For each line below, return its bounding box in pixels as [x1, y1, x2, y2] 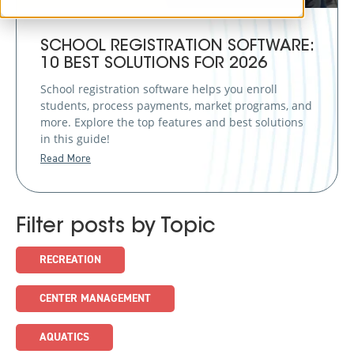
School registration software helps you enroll [40, 81, 277, 97]
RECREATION [40, 253, 101, 268]
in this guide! [40, 131, 110, 147]
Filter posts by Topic [16, 217, 216, 239]
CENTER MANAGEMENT [40, 292, 151, 307]
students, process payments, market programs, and [40, 98, 312, 114]
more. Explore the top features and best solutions [40, 115, 303, 130]
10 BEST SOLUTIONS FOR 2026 [40, 56, 267, 73]
